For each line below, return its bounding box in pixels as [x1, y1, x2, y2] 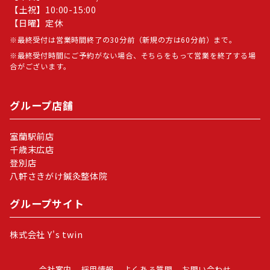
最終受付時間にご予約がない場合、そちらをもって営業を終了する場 [17, 49, 256, 60]
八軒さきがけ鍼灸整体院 [10, 169, 108, 182]
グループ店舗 [10, 98, 74, 113]
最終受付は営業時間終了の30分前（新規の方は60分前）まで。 [17, 34, 237, 45]
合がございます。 [10, 60, 71, 71]
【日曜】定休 [10, 16, 63, 29]
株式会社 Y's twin [10, 228, 83, 240]
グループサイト [10, 196, 84, 212]
